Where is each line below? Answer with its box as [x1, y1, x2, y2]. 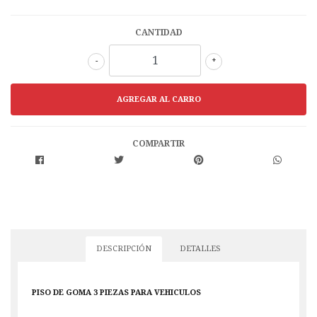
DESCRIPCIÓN [96, 244, 151, 254]
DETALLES [180, 244, 221, 254]
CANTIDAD [134, 28, 183, 38]
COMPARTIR [132, 139, 185, 149]
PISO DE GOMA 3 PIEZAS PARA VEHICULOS [32, 288, 201, 298]
